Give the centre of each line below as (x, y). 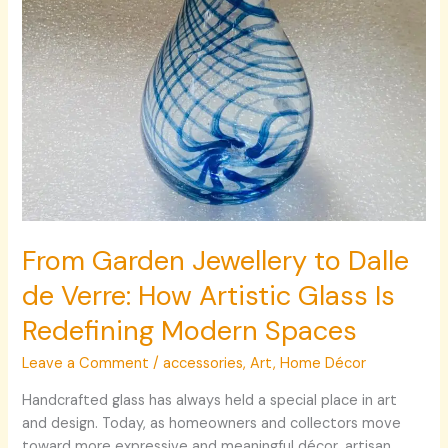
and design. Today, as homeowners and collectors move (212, 423)
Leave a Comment (86, 364)
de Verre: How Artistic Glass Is (209, 295)
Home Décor (323, 364)
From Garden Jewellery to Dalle (216, 260)
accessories (203, 364)
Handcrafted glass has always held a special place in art (210, 400)
